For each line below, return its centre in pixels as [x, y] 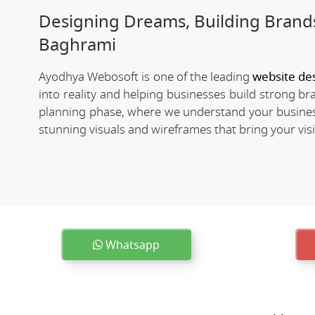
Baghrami [77, 45]
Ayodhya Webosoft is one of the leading [146, 77]
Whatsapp [131, 245]
